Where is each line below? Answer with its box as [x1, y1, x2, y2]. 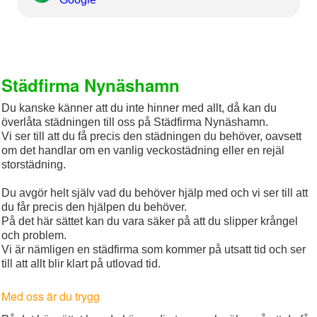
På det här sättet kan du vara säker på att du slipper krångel [1, 215, 299, 228]
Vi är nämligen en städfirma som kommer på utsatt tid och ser [1, 243, 306, 256]
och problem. [1, 229, 67, 242]
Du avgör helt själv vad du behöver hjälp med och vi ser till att [1, 187, 309, 200]
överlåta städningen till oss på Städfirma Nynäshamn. [1, 116, 269, 129]
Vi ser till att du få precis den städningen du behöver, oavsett [1, 130, 302, 143]
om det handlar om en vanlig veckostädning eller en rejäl [1, 144, 285, 157]
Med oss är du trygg [1, 288, 100, 305]
